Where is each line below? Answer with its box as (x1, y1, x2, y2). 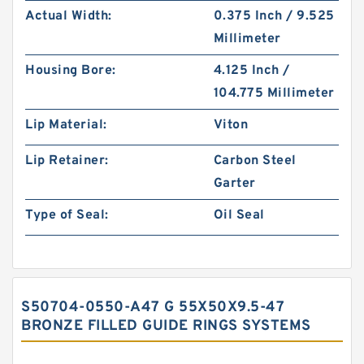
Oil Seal (213, 207, 265, 223)
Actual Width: (25, 8, 112, 24)
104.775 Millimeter (213, 85, 335, 102)
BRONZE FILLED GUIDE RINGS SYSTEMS (21, 317, 311, 336)
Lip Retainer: (25, 153, 109, 169)
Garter (213, 175, 256, 192)
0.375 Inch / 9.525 (213, 8, 335, 24)
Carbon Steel (213, 153, 297, 169)
